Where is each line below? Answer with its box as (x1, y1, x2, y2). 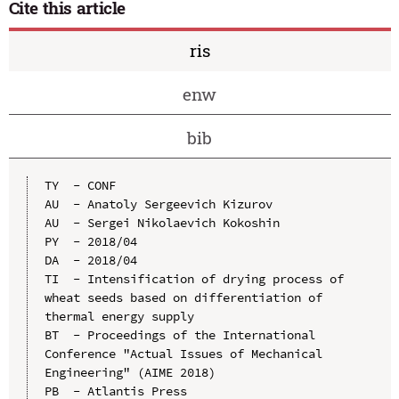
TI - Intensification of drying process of (44, 270, 344, 287)
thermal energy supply (44, 307, 194, 324)
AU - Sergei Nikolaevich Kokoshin (44, 214, 280, 231)
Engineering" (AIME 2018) (44, 363, 216, 380)
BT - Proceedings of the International (44, 326, 315, 343)
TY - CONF (44, 176, 116, 193)
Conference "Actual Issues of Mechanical (44, 345, 322, 362)
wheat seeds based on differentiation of (44, 289, 322, 305)
